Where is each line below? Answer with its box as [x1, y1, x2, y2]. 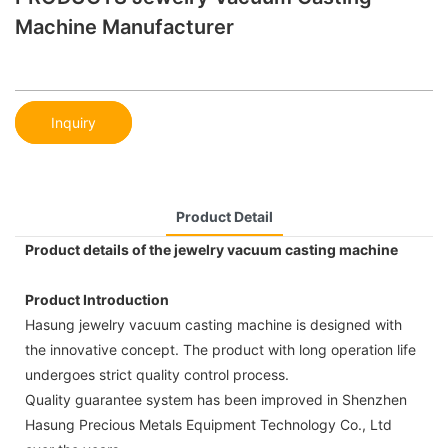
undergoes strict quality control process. [25, 365, 289, 383]
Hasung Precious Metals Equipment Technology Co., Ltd [25, 415, 392, 433]
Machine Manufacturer [15, 15, 234, 39]
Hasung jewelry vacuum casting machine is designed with [25, 315, 402, 333]
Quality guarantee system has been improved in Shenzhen [25, 390, 407, 408]
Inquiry [51, 113, 96, 131]
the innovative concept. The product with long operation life [25, 340, 416, 358]
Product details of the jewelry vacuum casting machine [25, 240, 398, 258]
